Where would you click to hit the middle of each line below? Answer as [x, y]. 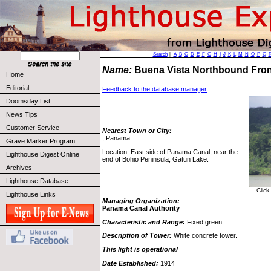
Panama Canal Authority [141, 208]
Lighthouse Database [37, 181]
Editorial [18, 88]
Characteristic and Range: [144, 222]
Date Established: [130, 263]
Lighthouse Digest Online [43, 154]
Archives [19, 168]
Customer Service [33, 128]
